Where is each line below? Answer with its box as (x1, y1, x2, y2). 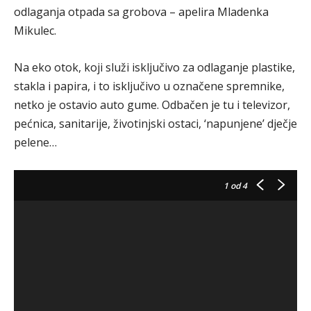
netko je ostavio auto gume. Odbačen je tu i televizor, (14, 97, 290, 112)
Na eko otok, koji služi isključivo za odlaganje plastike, (14, 60, 295, 75)
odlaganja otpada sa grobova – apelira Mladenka (14, 4, 269, 19)
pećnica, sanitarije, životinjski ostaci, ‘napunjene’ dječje (14, 116, 297, 131)
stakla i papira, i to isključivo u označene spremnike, (14, 78, 285, 94)
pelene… (14, 135, 57, 150)
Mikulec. (14, 23, 56, 38)
